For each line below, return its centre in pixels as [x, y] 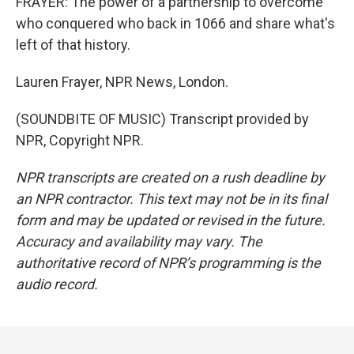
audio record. [57, 284]
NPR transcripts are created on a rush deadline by [170, 177]
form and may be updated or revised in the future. [171, 220]
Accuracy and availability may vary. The [139, 241]
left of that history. [73, 45]
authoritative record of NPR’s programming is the [168, 263]
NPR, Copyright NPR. [80, 140]
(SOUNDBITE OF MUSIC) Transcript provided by [162, 119]
